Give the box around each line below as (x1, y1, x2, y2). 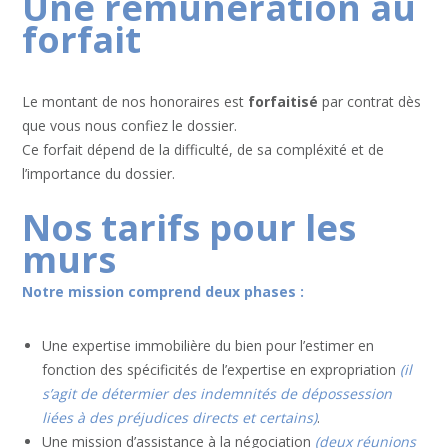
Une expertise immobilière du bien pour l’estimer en (42, 335, 375, 355)
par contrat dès (318, 91, 422, 111)
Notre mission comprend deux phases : (22, 281, 305, 301)
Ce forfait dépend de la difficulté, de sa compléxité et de (22, 139, 385, 159)
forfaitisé (248, 91, 319, 111)
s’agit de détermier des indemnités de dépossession (42, 383, 393, 403)
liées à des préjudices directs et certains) (42, 407, 318, 427)
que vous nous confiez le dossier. (22, 115, 238, 135)
